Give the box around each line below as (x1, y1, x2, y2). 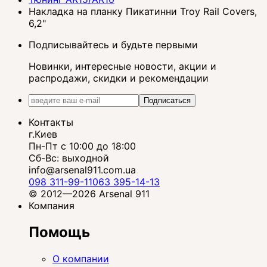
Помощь (29, 223, 90, 241)
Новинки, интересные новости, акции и (29, 60, 216, 73)
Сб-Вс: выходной (29, 152, 109, 164)
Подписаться (144, 96, 191, 105)
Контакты (29, 116, 73, 129)
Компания (29, 200, 74, 212)
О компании (52, 252, 109, 265)
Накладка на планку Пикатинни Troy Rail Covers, (29, 5, 257, 18)
